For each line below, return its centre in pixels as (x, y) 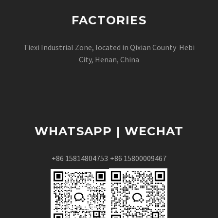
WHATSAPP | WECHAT (109, 131)
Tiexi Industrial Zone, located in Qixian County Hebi (109, 47)
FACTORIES (109, 20)
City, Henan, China (109, 59)
